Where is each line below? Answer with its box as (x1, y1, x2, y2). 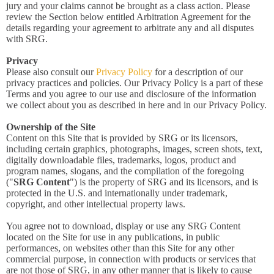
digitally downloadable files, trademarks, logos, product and (6, 155, 236, 165)
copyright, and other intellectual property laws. (6, 199, 185, 209)
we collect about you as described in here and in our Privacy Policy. (6, 100, 267, 110)
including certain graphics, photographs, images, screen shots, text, (6, 144, 262, 154)
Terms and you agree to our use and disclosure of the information (6, 89, 256, 99)
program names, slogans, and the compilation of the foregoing (6, 166, 244, 176)
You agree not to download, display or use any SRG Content (6, 221, 240, 231)
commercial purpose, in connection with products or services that (6, 254, 256, 264)
